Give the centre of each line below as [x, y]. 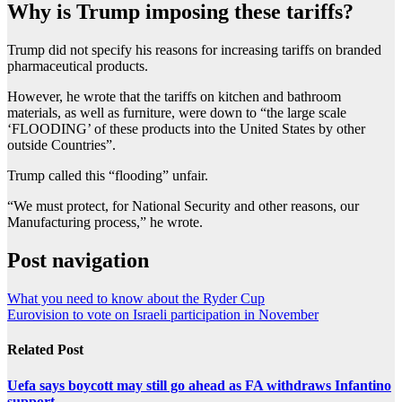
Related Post [45, 350]
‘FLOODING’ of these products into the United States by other [186, 129]
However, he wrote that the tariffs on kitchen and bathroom [174, 97]
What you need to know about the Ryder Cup [136, 299]
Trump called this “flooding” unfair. [108, 176]
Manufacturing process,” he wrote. [105, 223]
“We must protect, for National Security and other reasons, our [183, 206]
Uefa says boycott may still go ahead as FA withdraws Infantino [199, 385]
